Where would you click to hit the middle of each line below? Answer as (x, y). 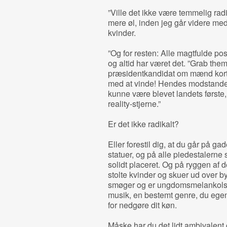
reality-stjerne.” (134, 104)
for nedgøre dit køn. (142, 205)
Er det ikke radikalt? (143, 124)
